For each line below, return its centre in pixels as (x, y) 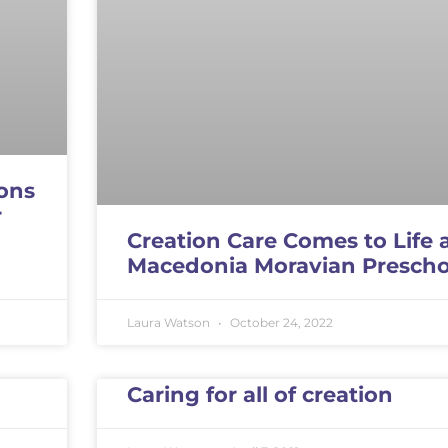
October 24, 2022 (279, 322)
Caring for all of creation (259, 394)
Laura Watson (169, 322)
